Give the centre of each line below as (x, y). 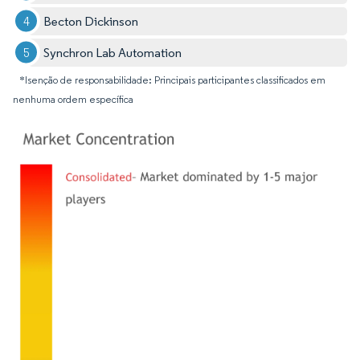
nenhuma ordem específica (73, 99)
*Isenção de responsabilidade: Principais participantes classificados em (172, 80)
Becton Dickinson (91, 21)
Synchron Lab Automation (113, 52)
